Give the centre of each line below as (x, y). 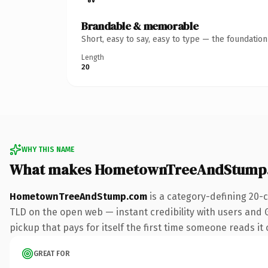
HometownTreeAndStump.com (78, 196)
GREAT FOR (52, 253)
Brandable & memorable (140, 26)
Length (93, 57)
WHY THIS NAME (48, 149)
